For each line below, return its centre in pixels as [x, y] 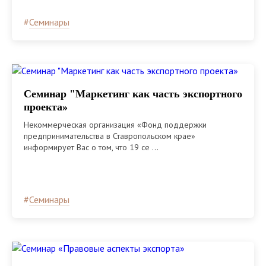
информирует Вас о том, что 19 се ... [91, 148]
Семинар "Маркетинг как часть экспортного [133, 94]
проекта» [46, 107]
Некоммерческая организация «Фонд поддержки [115, 125]
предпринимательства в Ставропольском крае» [110, 136]
